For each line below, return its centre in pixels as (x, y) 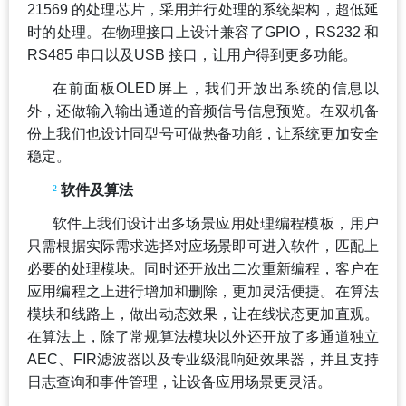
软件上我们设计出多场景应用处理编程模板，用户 (216, 223)
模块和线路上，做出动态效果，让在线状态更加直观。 (203, 314)
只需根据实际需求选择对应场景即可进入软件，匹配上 (203, 246)
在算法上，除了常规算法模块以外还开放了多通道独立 (203, 336)
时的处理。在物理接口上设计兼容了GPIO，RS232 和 (203, 32)
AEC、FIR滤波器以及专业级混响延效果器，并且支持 (203, 359)
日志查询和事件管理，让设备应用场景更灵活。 (179, 382)
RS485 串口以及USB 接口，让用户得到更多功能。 (192, 54)
